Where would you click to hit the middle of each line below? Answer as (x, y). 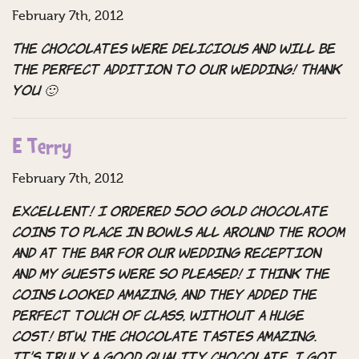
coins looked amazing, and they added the (164, 296)
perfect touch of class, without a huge (158, 317)
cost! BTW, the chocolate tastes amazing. (164, 338)
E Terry (42, 149)
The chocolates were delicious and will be (173, 50)
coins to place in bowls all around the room (178, 234)
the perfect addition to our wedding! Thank (176, 71)
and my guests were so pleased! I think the (171, 275)
